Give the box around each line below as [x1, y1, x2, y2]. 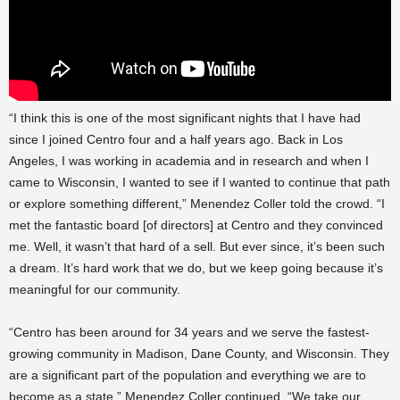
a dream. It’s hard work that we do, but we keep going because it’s [9, 260, 383, 275]
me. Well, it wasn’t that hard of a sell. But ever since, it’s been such [9, 238, 385, 254]
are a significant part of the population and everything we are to [9, 367, 366, 382]
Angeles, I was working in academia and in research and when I [9, 153, 369, 168]
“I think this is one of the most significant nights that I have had [9, 110, 361, 125]
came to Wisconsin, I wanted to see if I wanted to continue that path [9, 174, 390, 189]
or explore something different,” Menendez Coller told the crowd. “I [9, 196, 385, 211]
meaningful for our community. [9, 281, 180, 296]
